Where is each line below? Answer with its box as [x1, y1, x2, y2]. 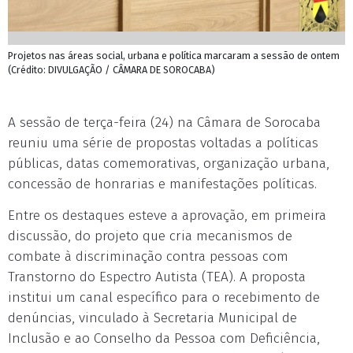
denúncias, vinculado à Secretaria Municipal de [8, 310, 297, 326]
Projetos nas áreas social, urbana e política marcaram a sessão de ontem [8, 50, 340, 61]
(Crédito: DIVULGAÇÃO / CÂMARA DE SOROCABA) [8, 64, 215, 76]
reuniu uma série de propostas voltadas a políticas [8, 135, 318, 151]
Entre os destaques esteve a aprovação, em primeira [8, 207, 326, 224]
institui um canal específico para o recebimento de [8, 289, 320, 306]
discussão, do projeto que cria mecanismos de [8, 228, 292, 244]
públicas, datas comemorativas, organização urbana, [8, 155, 329, 172]
